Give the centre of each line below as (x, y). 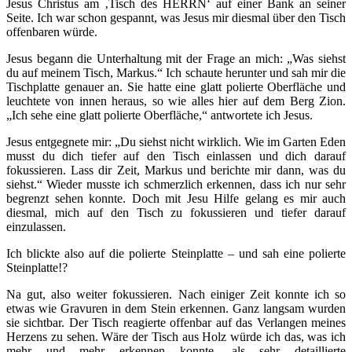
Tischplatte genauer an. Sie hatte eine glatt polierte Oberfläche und (176, 86)
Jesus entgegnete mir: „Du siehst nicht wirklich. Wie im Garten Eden (176, 141)
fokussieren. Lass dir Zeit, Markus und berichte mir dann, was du (176, 170)
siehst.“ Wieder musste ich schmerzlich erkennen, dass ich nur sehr (176, 184)
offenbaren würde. (52, 31)
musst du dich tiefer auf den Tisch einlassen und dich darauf (176, 156)
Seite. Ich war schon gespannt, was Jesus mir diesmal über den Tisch (176, 17)
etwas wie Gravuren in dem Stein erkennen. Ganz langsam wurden (176, 308)
